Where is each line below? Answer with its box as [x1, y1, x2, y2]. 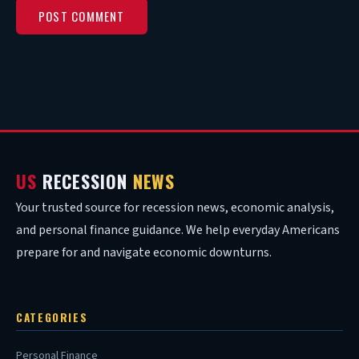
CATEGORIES [16, 309, 88, 326]
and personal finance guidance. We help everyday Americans [16, 221, 340, 240]
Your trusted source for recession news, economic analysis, [16, 199, 334, 217]
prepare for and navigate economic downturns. [16, 244, 272, 262]
